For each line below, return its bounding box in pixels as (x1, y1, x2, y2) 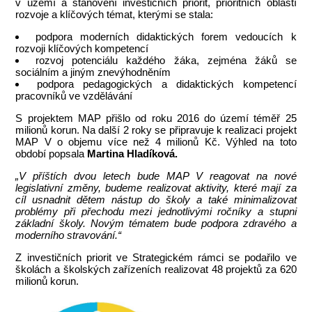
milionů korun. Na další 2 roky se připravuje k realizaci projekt (15, 124, 297, 136)
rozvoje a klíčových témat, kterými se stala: (15, 8, 214, 20)
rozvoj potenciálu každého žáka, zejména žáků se (36, 54, 297, 66)
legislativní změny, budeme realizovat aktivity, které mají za (15, 182, 297, 194)
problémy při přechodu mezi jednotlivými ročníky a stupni (15, 205, 297, 217)
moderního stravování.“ (15, 229, 122, 241)
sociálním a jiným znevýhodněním (15, 66, 171, 78)
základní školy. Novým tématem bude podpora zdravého (15, 217, 291, 229)
